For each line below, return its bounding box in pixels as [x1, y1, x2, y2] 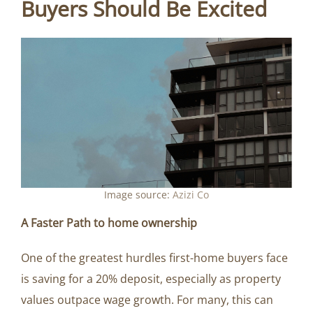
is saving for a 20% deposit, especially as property [21, 270, 281, 286]
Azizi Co [173, 187, 209, 201]
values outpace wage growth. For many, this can [21, 291, 273, 307]
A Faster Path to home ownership [21, 214, 197, 231]
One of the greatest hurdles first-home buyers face [21, 249, 288, 265]
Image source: [104, 187, 173, 201]
